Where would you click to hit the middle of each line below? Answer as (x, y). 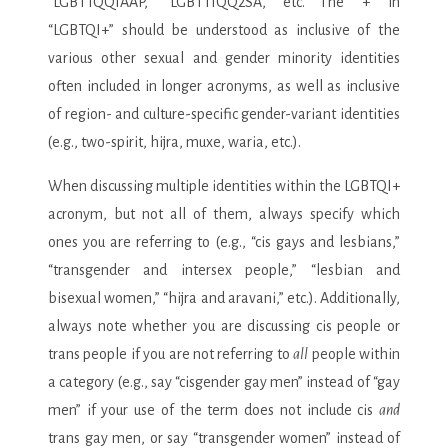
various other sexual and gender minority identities (224, 57)
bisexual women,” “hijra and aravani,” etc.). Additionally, (224, 297)
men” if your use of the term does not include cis (213, 409)
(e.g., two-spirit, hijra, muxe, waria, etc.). (174, 141)
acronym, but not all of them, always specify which (224, 213)
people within (354, 353)
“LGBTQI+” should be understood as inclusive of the (224, 29)
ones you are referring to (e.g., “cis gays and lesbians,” (224, 241)
